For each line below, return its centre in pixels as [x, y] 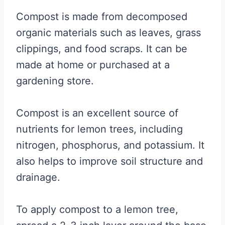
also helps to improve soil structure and [109, 161]
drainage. [38, 177]
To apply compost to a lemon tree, [97, 209]
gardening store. [55, 81]
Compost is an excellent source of [97, 113]
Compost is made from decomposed [102, 17]
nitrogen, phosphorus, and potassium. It [110, 145]
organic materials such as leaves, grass [108, 33]
